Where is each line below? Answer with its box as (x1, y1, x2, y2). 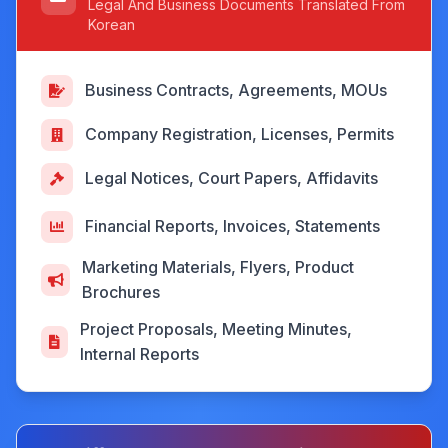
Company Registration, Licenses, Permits (85, 124, 394, 144)
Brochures (82, 281, 161, 302)
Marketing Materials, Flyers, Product (82, 256, 355, 277)
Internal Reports (79, 343, 199, 364)
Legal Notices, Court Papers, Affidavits (85, 168, 378, 188)
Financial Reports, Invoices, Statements (85, 216, 380, 236)
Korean (87, 15, 135, 33)
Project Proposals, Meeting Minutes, (79, 318, 352, 339)
